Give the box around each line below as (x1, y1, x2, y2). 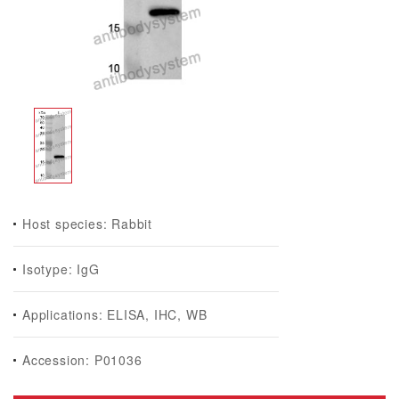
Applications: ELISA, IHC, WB (22, 305, 208, 323)
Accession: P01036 (22, 351, 142, 369)
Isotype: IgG (22, 260, 100, 278)
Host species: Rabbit (22, 215, 152, 232)
